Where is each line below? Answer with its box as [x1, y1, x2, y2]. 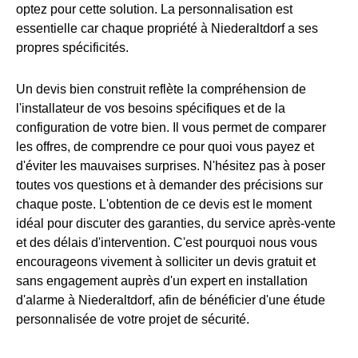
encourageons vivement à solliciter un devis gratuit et [16, 255, 316, 269]
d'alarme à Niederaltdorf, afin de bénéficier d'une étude [16, 293, 325, 308]
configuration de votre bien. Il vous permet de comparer [16, 121, 326, 135]
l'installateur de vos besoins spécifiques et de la [16, 101, 285, 116]
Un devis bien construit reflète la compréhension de [16, 82, 306, 97]
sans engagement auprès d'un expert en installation [16, 274, 308, 288]
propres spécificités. [16, 41, 129, 55]
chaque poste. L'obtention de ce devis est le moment [16, 197, 312, 212]
